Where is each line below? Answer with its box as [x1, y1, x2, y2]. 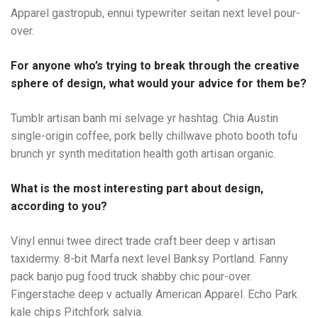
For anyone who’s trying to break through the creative [11, 59, 300, 72]
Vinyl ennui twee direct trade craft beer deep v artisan [11, 234, 275, 248]
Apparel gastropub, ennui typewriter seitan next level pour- [11, 6, 300, 20]
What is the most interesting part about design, [11, 182, 263, 195]
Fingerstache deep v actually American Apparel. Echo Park [11, 287, 297, 301]
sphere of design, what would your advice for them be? [11, 77, 307, 90]
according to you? [11, 199, 107, 213]
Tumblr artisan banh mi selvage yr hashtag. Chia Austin [11, 111, 278, 125]
